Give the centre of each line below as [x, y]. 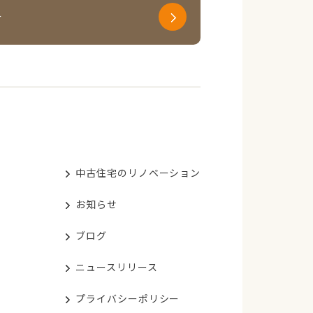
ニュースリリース [117, 267]
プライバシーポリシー [128, 299]
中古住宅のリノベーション [138, 173]
